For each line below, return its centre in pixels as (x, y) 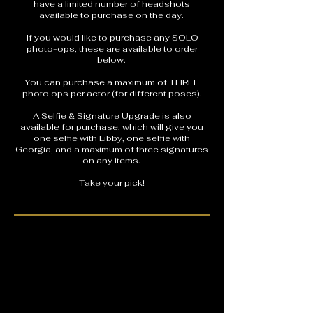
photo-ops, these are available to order (112, 49)
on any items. (112, 161)
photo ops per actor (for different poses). (112, 94)
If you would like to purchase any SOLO (112, 38)
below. (112, 60)
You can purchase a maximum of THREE (112, 82)
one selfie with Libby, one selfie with (112, 138)
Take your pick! (112, 183)
